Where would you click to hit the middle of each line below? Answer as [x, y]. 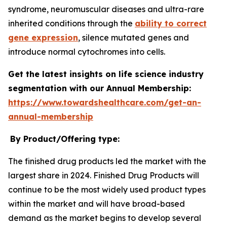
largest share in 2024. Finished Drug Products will [104, 176]
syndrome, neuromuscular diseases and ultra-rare [106, 9]
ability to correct [171, 24]
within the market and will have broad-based [97, 204]
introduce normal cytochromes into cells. [87, 52]
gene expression [43, 38]
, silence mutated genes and [134, 38]
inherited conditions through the [71, 24]
